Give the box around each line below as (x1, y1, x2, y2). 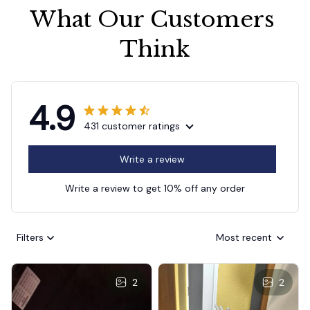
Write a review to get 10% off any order (65, 181, 245, 194)
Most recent (216, 231, 272, 244)
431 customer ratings (84, 119, 180, 132)
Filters (17, 231, 44, 244)
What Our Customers (30, 5, 275, 33)
